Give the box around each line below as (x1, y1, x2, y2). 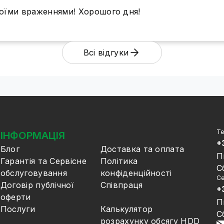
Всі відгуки (83, 47, 129, 57)
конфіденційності (100, 168, 172, 178)
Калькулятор (100, 204, 153, 214)
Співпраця (100, 180, 143, 190)
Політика (100, 156, 138, 166)
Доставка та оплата (100, 144, 184, 154)
